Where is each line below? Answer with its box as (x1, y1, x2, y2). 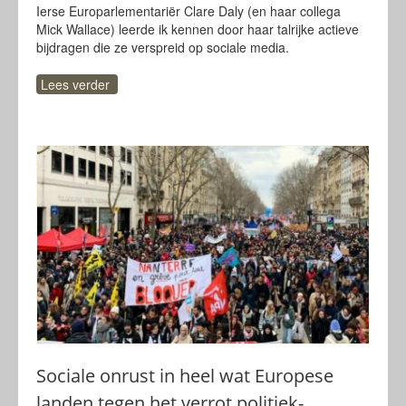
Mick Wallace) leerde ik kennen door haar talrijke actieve (36, 20, 359, 38)
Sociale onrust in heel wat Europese (36, 363, 333, 388)
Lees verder (41, 75, 110, 93)
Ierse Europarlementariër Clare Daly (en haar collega (36, 2, 341, 20)
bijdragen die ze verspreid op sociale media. (36, 38, 289, 56)
